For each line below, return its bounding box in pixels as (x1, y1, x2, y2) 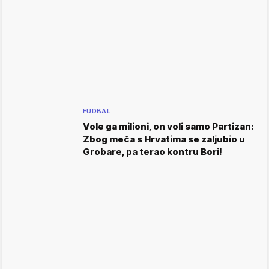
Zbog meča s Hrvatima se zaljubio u (83, 133, 245, 145)
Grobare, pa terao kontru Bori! (83, 146, 222, 157)
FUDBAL (83, 107, 111, 115)
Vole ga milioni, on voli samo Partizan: (83, 121, 254, 132)
